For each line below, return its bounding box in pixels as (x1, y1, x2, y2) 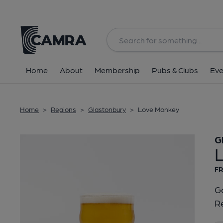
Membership (95, 65, 140, 75)
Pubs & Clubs (152, 65, 198, 75)
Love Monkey (138, 105, 179, 113)
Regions (51, 105, 76, 113)
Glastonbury (88, 105, 126, 113)
